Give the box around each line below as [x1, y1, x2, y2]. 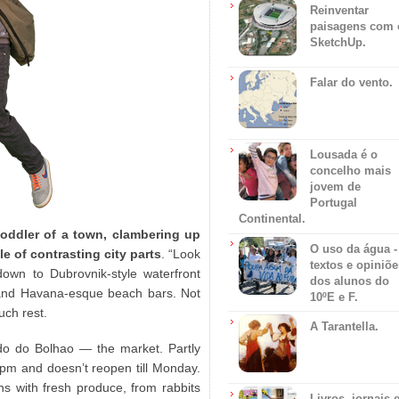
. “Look [161, 247, 200, 261]
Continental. [239, 212, 305, 225]
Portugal [310, 196, 357, 209]
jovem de [310, 180, 361, 193]
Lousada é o [310, 148, 378, 161]
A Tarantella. [310, 320, 379, 334]
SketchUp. [310, 36, 366, 49]
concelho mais [310, 164, 391, 177]
